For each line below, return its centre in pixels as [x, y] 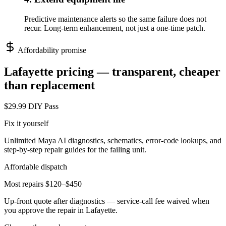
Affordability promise [51, 50]
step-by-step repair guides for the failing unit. [75, 150]
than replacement [49, 85]
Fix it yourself [26, 124]
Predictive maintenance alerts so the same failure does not [115, 19]
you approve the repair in [45, 210]
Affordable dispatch [36, 167]
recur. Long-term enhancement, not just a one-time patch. [115, 28]
